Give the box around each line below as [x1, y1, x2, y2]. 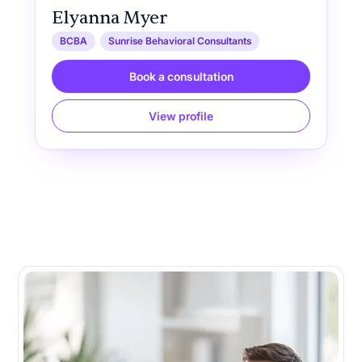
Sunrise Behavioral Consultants [107, 35, 251, 48]
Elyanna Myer [51, 6, 167, 30]
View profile [149, 109, 213, 124]
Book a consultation [128, 69, 234, 84]
